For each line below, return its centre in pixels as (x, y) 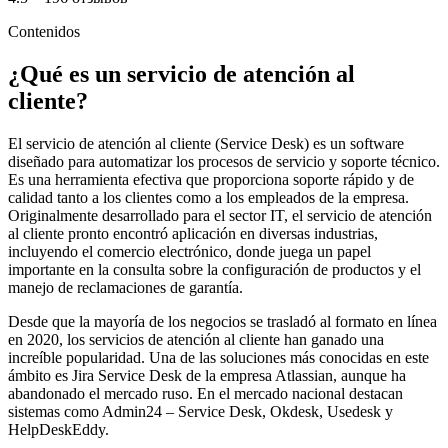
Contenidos (44, 31)
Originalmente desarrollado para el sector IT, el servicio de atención (220, 215)
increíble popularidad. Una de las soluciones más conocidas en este (218, 357)
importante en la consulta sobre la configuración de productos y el (214, 269)
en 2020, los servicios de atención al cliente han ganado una (196, 339)
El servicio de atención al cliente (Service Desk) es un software (206, 143)
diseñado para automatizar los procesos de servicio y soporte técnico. (224, 161)
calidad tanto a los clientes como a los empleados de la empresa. (208, 197)
